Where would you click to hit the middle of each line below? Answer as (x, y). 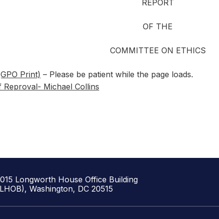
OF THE (158, 26)
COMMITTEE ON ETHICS (158, 50)
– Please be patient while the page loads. (117, 74)
